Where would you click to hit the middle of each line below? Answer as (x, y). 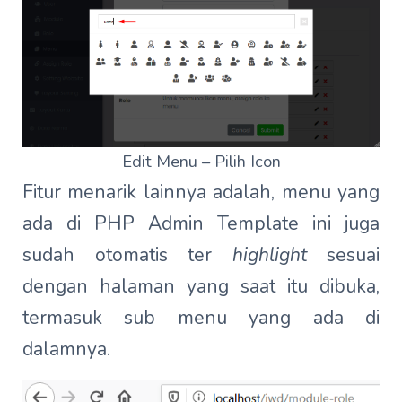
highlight (269, 255)
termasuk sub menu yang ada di (201, 318)
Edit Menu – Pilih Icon (201, 162)
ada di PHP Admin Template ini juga (201, 224)
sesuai (343, 255)
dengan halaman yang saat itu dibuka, (201, 287)
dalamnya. (66, 350)
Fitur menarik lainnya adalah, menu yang (201, 192)
